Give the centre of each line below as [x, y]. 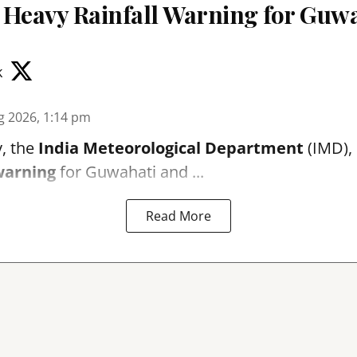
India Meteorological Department [171, 148]
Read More [178, 216]
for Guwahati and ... [130, 172]
